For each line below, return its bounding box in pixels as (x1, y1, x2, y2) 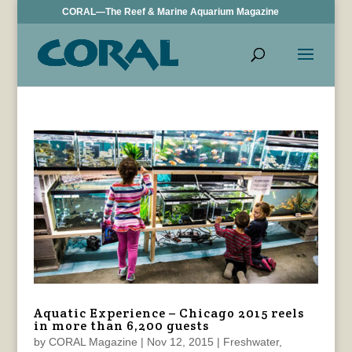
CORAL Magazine (48, 335, 137, 349)
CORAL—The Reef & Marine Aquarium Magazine (62, 6, 280, 17)
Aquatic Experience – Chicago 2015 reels (33, 305, 304, 322)
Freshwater (222, 335, 279, 349)
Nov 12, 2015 (146, 335, 214, 349)
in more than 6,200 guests (33, 317, 209, 335)
